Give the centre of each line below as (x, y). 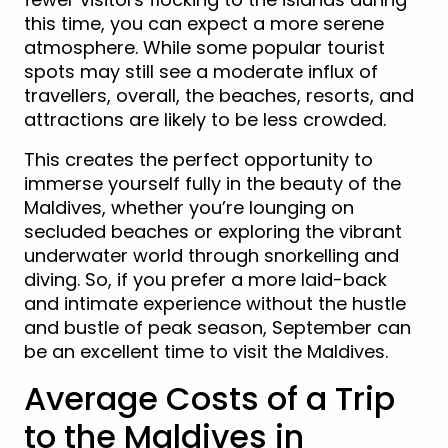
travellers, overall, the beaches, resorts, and (219, 95)
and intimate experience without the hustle (215, 303)
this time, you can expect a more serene (204, 23)
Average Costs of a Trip (209, 398)
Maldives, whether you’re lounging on (189, 207)
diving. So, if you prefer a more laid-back (205, 279)
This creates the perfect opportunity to (198, 159)
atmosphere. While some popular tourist (204, 47)
